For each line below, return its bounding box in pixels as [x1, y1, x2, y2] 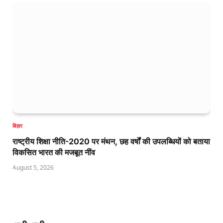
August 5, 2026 [12, 163, 54, 172]
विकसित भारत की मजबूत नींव [12, 147, 95, 158]
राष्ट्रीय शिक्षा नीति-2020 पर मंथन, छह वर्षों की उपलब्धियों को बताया [12, 136, 210, 147]
